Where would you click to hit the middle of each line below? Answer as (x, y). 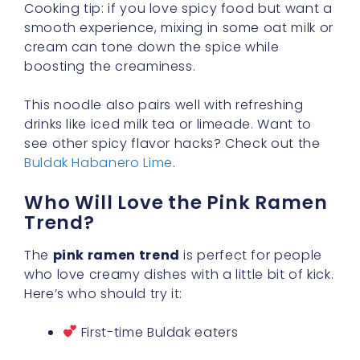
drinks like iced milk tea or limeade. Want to (168, 124)
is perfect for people (251, 255)
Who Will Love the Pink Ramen (176, 202)
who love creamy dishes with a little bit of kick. (179, 274)
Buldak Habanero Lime (98, 162)
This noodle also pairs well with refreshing (164, 104)
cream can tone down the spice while (152, 47)
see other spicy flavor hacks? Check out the (172, 143)
